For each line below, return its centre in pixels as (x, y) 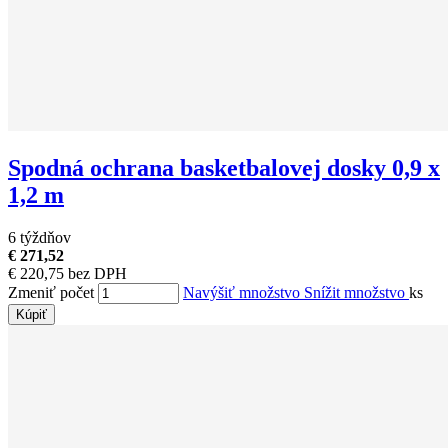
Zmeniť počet (51, 292)
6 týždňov (39, 237)
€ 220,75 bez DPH (67, 273)
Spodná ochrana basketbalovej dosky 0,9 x (224, 167)
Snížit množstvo (356, 292)
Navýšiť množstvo (243, 292)
